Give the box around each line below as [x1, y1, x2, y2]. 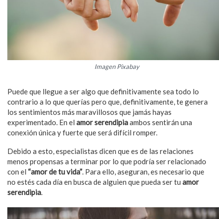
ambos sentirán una [130, 118, 192, 127]
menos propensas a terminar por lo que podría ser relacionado [7, 157, 206, 166]
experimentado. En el [7, 118, 75, 127]
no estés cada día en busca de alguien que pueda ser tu [7, 177, 182, 187]
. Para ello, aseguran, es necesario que [82, 167, 204, 176]
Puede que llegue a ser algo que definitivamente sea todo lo [7, 87, 199, 96]
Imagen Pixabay [94, 63, 139, 71]
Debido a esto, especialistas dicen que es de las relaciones [7, 147, 194, 156]
